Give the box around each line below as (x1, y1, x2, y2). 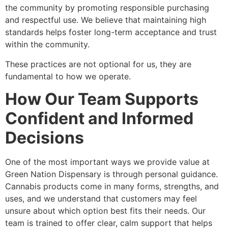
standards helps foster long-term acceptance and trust (5, 27, 217, 38)
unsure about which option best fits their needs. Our (5, 205, 206, 216)
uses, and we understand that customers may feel (5, 193, 197, 204)
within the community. (5, 39, 90, 50)
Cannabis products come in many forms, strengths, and (5, 181, 219, 191)
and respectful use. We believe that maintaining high (5, 15, 206, 25)
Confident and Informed (5, 108, 193, 128)
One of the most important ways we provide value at (5, 156, 210, 167)
